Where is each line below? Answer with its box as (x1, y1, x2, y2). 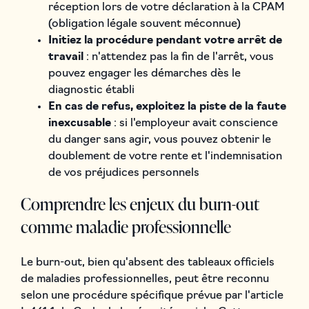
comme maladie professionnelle (20, 215, 231, 238)
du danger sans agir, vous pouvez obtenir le (48, 134, 271, 146)
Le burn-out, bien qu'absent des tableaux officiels (20, 257, 275, 268)
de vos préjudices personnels (48, 167, 199, 179)
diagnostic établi (48, 84, 134, 96)
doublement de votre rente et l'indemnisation (48, 150, 282, 162)
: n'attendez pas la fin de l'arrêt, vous (83, 51, 274, 63)
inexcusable (48, 117, 111, 129)
